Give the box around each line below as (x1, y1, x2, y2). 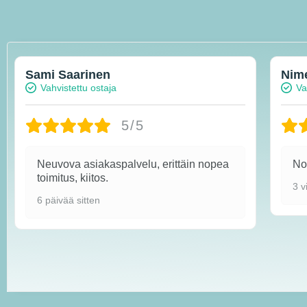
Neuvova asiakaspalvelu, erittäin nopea (37, 158, 229, 170)
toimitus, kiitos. (37, 171, 108, 184)
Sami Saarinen (25, 67, 110, 82)
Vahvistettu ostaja (40, 82, 116, 93)
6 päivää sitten (37, 194, 100, 206)
